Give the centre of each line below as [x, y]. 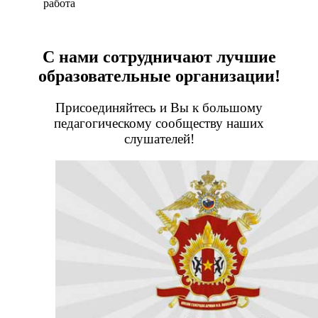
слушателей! [159, 138]
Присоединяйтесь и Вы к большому [159, 107]
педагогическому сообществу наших [159, 123]
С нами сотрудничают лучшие [159, 56]
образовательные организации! [159, 76]
